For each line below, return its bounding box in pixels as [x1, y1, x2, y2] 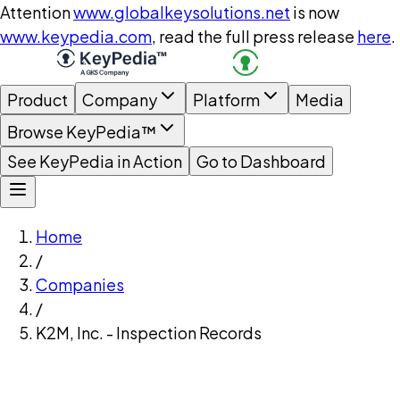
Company [82, 89, 157, 110]
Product [7, 89, 68, 110]
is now [293, 2, 339, 22]
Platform [193, 89, 260, 110]
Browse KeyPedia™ [7, 121, 156, 142]
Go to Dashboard [196, 151, 326, 171]
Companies [36, 274, 124, 295]
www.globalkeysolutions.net [73, 2, 290, 22]
